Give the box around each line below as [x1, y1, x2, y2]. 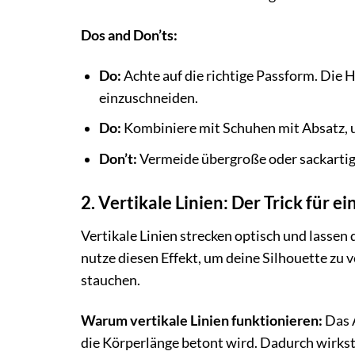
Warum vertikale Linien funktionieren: [81, 311, 323, 329]
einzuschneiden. [98, 89, 198, 106]
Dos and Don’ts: [81, 26, 177, 44]
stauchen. [81, 271, 140, 288]
